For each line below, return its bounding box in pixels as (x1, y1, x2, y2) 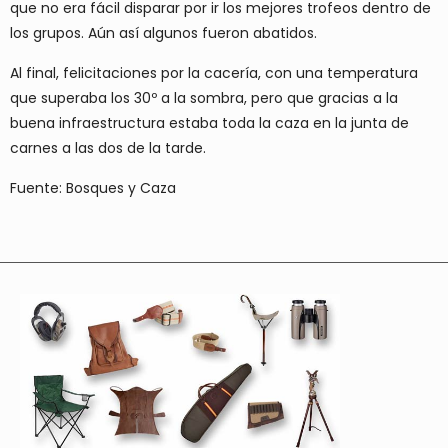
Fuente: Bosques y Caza (10, 177, 176, 198)
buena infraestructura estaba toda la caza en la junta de (10, 112, 409, 133)
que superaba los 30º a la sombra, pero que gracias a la (10, 87, 398, 108)
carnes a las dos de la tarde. (10, 137, 206, 158)
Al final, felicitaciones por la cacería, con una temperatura (10, 62, 418, 83)
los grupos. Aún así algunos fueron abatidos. (10, 22, 317, 43)
